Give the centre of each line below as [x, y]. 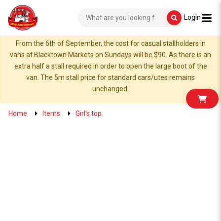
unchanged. [110, 89]
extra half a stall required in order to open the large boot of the [110, 66]
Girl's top [89, 113]
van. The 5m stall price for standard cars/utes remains [110, 77]
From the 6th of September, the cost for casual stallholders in [110, 43]
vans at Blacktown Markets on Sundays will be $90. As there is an [110, 55]
